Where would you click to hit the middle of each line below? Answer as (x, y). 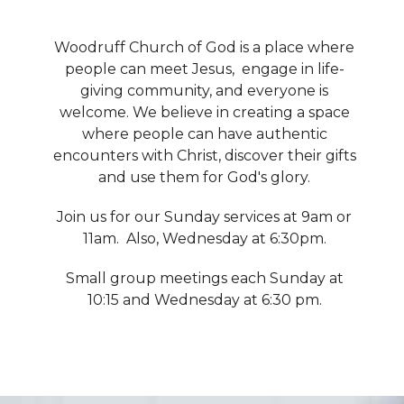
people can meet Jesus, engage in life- (204, 69)
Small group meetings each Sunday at (204, 278)
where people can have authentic (204, 133)
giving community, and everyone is (204, 90)
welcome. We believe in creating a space (204, 112)
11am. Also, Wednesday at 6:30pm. (204, 238)
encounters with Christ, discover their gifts (204, 155)
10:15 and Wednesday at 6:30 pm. (204, 299)
